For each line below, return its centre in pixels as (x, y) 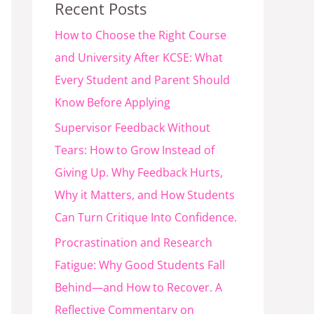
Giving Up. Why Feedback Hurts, (139, 173)
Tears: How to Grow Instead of (135, 150)
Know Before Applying (112, 103)
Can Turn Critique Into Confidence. (146, 218)
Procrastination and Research (134, 243)
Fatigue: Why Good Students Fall (140, 265)
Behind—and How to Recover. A (138, 288)
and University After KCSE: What (139, 58)
